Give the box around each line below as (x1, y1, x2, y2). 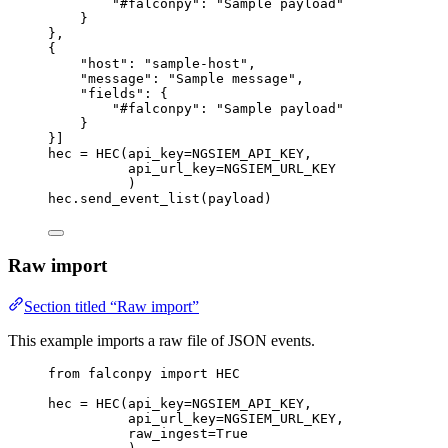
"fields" (80, 85, 144, 101)
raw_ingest (128, 426, 208, 441)
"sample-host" (144, 55, 248, 71)
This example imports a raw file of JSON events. (8, 332, 315, 349)
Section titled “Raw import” (24, 298, 199, 315)
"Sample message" (168, 70, 296, 86)
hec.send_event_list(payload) (48, 190, 272, 206)
